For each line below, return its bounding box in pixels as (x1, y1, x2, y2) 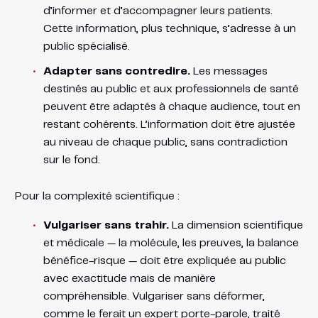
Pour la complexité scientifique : (14, 190, 180, 202)
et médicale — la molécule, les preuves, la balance (43, 237, 299, 248)
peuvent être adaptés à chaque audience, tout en (43, 101, 300, 112)
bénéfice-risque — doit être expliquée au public (43, 255, 286, 266)
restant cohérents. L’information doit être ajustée (43, 119, 295, 130)
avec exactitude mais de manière (43, 273, 216, 284)
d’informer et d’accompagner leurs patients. (43, 5, 273, 16)
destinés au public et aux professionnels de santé (43, 83, 299, 94)
